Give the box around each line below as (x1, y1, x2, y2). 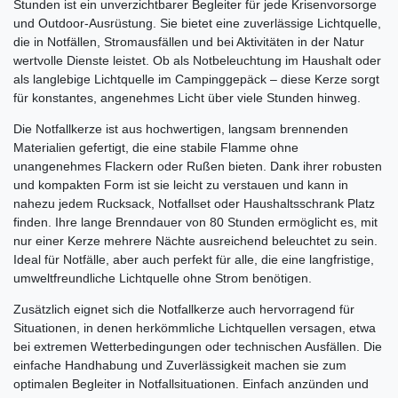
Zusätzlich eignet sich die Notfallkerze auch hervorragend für (13, 302, 354, 317)
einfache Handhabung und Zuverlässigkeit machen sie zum (13, 358, 346, 373)
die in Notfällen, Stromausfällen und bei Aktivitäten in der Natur (13, 35, 364, 50)
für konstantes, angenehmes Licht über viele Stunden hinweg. (13, 91, 361, 106)
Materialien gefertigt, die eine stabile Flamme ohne (13, 140, 298, 155)
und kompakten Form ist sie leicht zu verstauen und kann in (13, 178, 348, 193)
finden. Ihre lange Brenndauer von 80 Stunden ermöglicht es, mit (13, 215, 378, 230)
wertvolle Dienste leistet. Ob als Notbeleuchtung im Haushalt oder (13, 53, 381, 68)
